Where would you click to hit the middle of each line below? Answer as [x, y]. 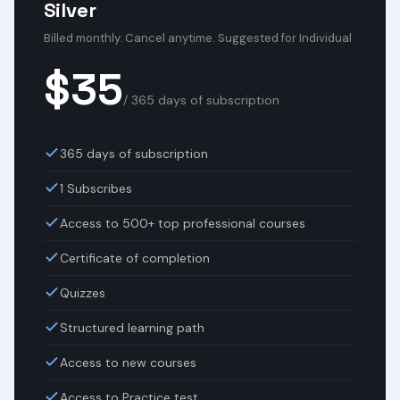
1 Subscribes [96, 188]
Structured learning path [132, 328]
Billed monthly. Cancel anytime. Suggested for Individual [198, 38]
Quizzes [83, 293]
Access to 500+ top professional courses [183, 223]
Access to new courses [128, 362]
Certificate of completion [135, 258]
